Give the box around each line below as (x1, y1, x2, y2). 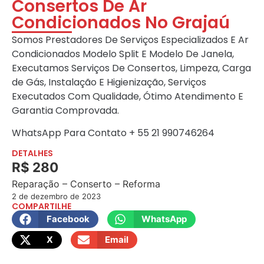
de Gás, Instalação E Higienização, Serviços (12, 75, 209, 90)
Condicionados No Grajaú (12, 11, 230, 35)
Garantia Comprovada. (12, 104, 119, 118)
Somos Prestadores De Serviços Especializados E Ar (12, 33, 249, 47)
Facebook (46, 213, 90, 225)
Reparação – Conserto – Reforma (12, 177, 160, 190)
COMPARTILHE (12, 200, 71, 212)
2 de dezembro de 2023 (12, 191, 101, 201)
